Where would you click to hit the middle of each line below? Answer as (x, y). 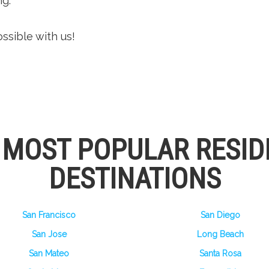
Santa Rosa (220, 253)
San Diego (220, 215)
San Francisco (49, 215)
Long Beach (220, 234)
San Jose (49, 234)
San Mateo (49, 253)
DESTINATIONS (134, 179)
